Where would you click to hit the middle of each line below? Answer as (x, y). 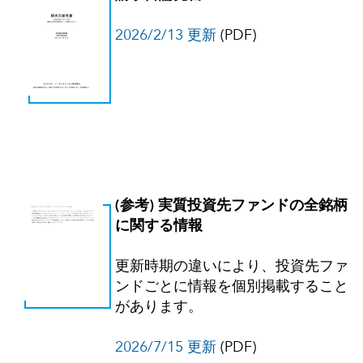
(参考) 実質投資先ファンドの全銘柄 (231, 206)
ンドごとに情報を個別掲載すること (232, 287)
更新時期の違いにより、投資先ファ (232, 267)
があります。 (159, 307)
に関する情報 (159, 226)
